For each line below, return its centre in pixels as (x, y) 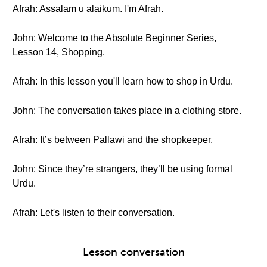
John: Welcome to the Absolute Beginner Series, (114, 38)
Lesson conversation (133, 252)
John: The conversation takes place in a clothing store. (127, 111)
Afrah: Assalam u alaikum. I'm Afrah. (88, 9)
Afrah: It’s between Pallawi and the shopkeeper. (113, 140)
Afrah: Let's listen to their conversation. (94, 212)
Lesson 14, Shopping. (59, 52)
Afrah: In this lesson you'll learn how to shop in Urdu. (123, 81)
